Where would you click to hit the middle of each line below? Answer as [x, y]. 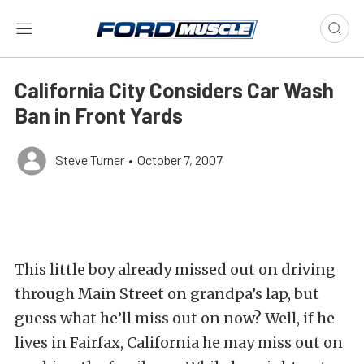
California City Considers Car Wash [174, 90]
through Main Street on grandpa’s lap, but [167, 294]
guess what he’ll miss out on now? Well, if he [175, 318]
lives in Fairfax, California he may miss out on [179, 342]
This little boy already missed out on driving [175, 269]
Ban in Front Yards [99, 115]
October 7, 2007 [180, 160]
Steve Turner [90, 160]
